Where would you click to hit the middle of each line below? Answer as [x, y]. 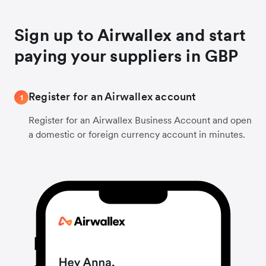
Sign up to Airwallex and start [130, 35]
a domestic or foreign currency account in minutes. [137, 134]
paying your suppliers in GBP [126, 56]
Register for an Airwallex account [113, 96]
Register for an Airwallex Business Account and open [140, 120]
